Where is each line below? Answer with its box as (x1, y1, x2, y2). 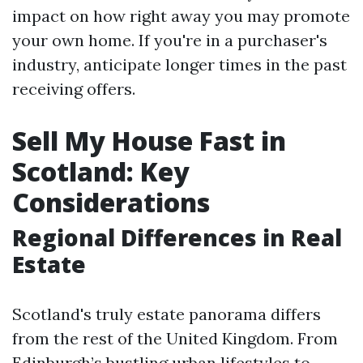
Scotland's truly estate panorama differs (12, 304, 321, 324)
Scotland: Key (12, 154, 190, 189)
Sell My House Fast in (12, 123, 286, 158)
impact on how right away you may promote (12, 6, 350, 26)
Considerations (12, 185, 210, 220)
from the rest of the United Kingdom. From (12, 328, 338, 348)
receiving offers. (12, 79, 135, 99)
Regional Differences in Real (12, 222, 342, 253)
